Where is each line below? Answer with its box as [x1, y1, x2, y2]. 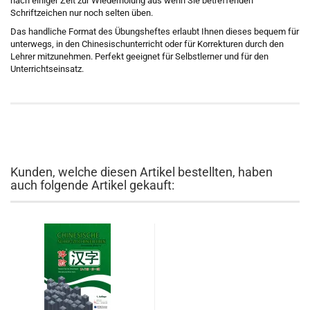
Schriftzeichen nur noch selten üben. [10, 8, 153, 18]
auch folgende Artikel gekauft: [10, 178, 174, 192]
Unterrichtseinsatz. [10, 64, 84, 74]
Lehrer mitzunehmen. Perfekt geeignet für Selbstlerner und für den [10, 51, 268, 62]
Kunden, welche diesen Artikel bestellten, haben [10, 165, 273, 179]
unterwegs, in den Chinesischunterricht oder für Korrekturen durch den [10, 39, 284, 49]
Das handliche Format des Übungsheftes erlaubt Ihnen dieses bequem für [10, 26, 299, 37]
